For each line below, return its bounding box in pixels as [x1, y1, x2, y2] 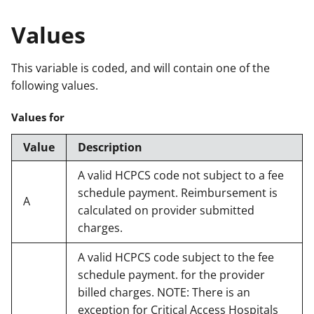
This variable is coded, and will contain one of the [11, 60, 270, 76]
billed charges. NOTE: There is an [78, 284, 250, 300]
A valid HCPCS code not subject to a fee [78, 167, 284, 183]
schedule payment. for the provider [78, 266, 265, 282]
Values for [11, 109, 64, 124]
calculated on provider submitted [78, 202, 254, 218]
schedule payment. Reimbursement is [78, 184, 278, 200]
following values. [11, 77, 98, 93]
